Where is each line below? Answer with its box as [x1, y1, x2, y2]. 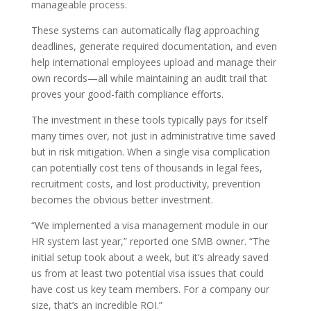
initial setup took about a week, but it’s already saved [31, 250, 269, 264]
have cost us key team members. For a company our [31, 282, 269, 296]
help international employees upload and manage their [31, 55, 276, 69]
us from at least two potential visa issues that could [31, 266, 264, 280]
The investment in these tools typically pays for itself [31, 112, 267, 126]
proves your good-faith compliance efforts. [31, 87, 224, 101]
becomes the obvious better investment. [31, 192, 213, 206]
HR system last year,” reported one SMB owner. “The [31, 234, 270, 248]
